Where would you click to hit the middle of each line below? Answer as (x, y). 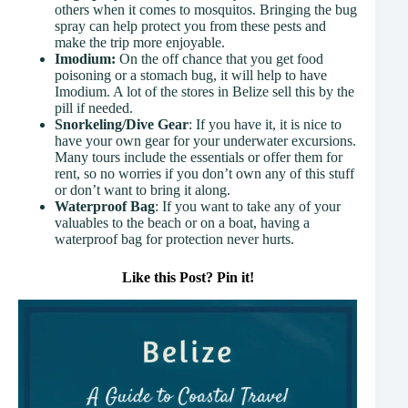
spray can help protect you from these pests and (190, 26)
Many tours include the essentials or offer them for (199, 158)
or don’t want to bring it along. (143, 190)
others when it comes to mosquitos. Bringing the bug (206, 10)
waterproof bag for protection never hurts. (174, 240)
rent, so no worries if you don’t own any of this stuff (204, 174)
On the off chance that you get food (219, 59)
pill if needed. (94, 108)
